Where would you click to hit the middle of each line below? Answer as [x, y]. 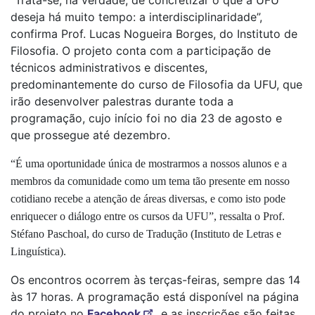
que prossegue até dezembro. [90, 135]
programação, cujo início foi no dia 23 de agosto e [146, 118]
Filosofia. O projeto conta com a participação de [141, 50]
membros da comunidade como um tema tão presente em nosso [150, 181]
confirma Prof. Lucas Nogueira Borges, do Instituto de [154, 33]
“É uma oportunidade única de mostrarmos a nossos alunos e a [149, 163]
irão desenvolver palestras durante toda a [122, 101]
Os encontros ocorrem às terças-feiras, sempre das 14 [155, 279]
